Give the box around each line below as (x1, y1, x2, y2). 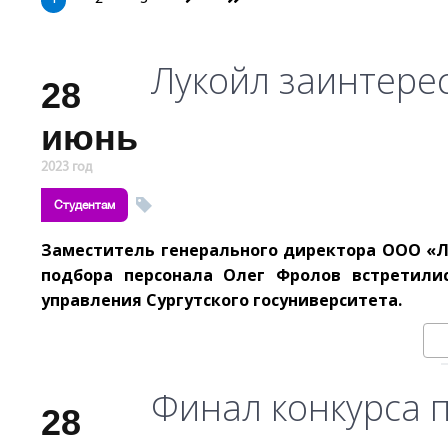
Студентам (54, 198, 115, 212)
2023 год (41, 160, 92, 175)
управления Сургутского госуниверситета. (41, 289, 402, 311)
